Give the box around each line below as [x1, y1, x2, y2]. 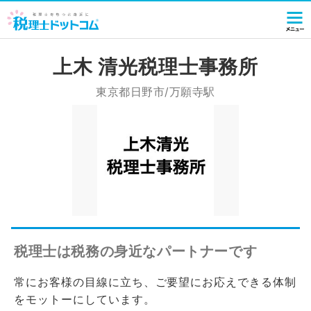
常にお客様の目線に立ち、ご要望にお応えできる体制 [14, 275, 297, 289]
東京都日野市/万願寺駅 [96, 85, 215, 99]
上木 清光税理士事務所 [52, 55, 259, 78]
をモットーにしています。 [14, 292, 155, 306]
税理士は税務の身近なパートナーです [14, 243, 258, 260]
